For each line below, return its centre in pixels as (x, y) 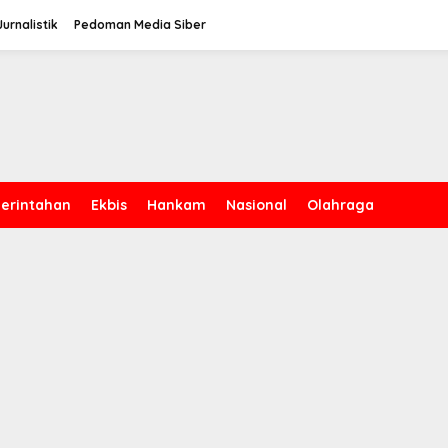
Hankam (176, 205)
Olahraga (340, 205)
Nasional (256, 205)
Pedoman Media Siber (140, 24)
